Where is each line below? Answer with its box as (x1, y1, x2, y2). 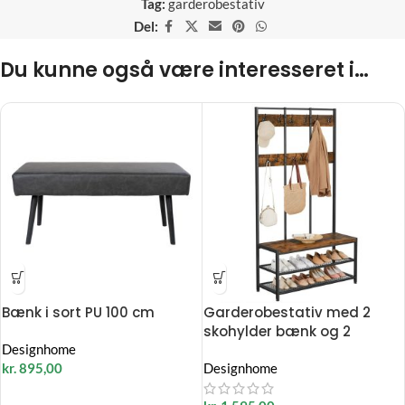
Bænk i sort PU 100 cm (2, 302, 155, 322)
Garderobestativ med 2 (203, 302, 371, 322)
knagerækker (203, 340, 297, 360)
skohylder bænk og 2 (203, 321, 351, 341)
